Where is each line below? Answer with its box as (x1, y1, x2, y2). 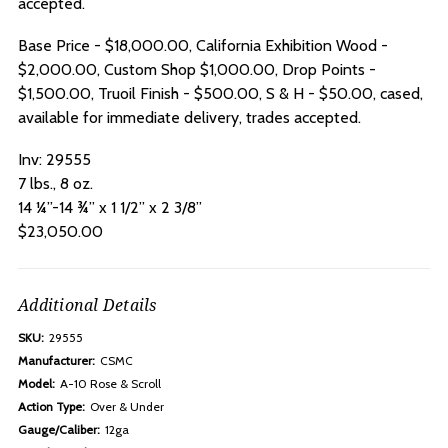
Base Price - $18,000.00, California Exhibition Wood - (18, 36, 388, 56)
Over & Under (90, 399, 164, 415)
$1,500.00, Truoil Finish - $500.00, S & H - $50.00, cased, (18, 84, 423, 104)
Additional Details (18, 294, 157, 317)
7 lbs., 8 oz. (18, 174, 93, 194)
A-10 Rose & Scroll (60, 376, 161, 392)
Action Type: (18, 399, 85, 415)
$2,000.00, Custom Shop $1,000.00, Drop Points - (18, 60, 376, 80)
